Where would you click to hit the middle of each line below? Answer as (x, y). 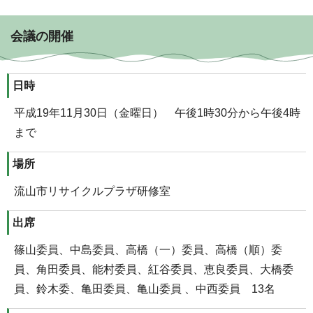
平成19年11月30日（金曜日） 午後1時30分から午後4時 (157, 113)
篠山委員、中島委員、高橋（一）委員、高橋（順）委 (148, 250)
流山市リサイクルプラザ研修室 (92, 191)
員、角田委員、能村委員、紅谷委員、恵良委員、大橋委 (154, 270)
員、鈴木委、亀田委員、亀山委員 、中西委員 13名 (145, 289)
